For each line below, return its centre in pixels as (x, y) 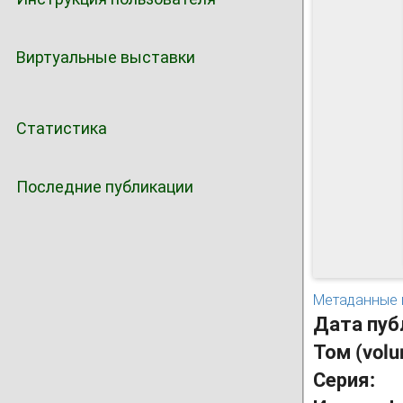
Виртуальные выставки (106, 57)
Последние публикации (105, 187)
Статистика (62, 128)
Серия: (346, 380)
